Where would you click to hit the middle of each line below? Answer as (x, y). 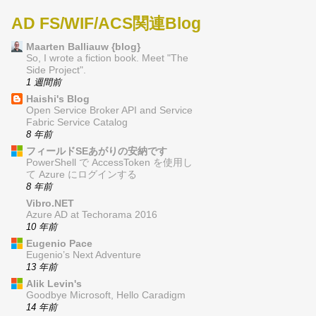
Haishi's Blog (58, 99)
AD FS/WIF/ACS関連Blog (106, 23)
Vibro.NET (50, 203)
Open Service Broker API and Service (109, 111)
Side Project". (56, 71)
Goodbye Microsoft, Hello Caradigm (106, 296)
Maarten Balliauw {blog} (83, 47)
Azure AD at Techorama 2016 (92, 215)
